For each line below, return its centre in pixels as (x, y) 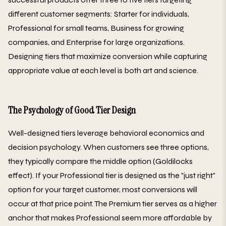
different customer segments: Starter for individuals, (99, 14)
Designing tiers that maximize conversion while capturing (108, 56)
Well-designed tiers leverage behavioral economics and (106, 133)
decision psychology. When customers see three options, (108, 147)
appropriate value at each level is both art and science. (103, 71)
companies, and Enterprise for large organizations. (96, 42)
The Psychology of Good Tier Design (72, 110)
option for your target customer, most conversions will (103, 190)
